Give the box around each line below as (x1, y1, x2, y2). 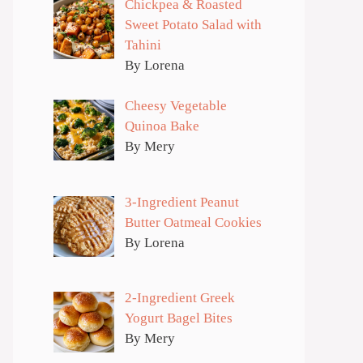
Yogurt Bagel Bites (124, 310, 233, 327)
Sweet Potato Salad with (124, 16, 262, 32)
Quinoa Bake (124, 118, 199, 135)
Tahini (124, 36, 161, 53)
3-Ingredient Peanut (124, 194, 239, 210)
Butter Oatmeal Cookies (124, 214, 262, 230)
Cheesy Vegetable (124, 98, 227, 114)
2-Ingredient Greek (124, 290, 235, 306)
